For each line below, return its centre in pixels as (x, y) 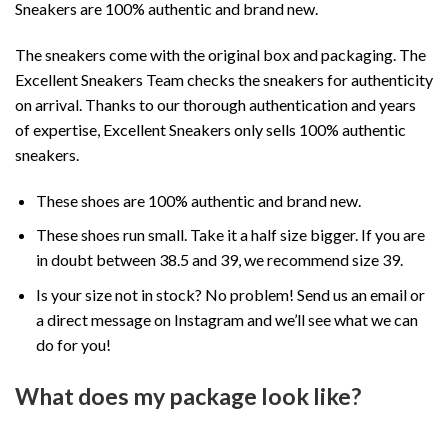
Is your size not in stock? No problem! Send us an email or (230, 294)
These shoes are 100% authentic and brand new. (198, 200)
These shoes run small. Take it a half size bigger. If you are (230, 235)
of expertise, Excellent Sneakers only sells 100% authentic (210, 129)
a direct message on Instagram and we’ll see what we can (226, 319)
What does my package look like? (188, 395)
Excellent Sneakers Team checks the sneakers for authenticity (224, 79)
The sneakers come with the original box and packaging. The (220, 54)
